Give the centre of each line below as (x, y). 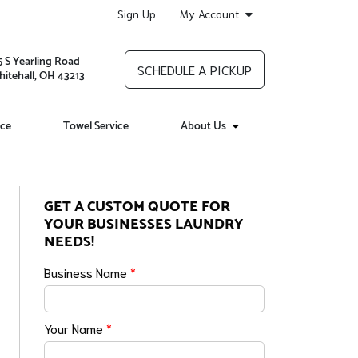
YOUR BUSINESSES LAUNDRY (144, 224)
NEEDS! (70, 242)
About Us (203, 127)
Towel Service (95, 127)
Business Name (88, 272)
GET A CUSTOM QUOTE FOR (137, 207)
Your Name (76, 328)
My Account (209, 14)
